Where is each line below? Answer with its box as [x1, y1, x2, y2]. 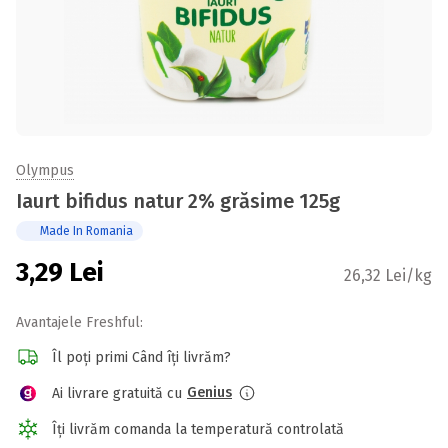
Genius [187, 384, 232, 401]
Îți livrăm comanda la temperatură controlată [52, 420, 344, 438]
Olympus [16, 162, 74, 179]
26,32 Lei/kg [344, 266, 432, 285]
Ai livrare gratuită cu [52, 384, 182, 402]
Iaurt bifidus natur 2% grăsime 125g [16, 189, 340, 213]
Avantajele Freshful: [16, 314, 143, 331]
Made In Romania [40, 224, 133, 238]
